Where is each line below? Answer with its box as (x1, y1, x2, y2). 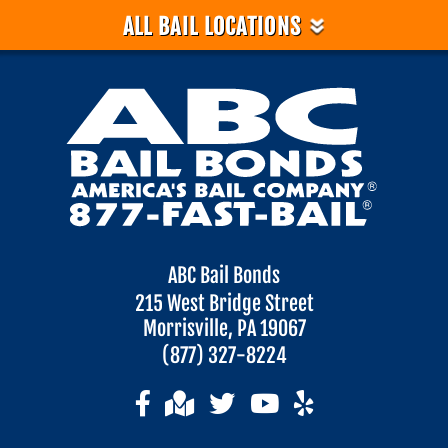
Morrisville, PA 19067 (142, 316, 306, 342)
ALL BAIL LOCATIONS (122, 12, 307, 40)
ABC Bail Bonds (168, 263, 280, 289)
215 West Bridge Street (134, 291, 314, 317)
